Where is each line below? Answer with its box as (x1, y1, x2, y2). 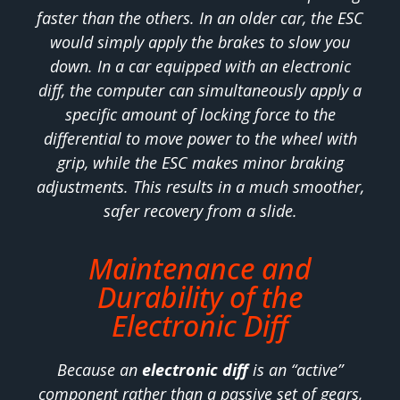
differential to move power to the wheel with (43, 128, 357, 150)
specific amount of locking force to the (64, 104, 336, 126)
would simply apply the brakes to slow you (50, 31, 350, 54)
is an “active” (248, 358, 343, 380)
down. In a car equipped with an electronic (49, 55, 351, 78)
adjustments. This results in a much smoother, (36, 176, 364, 198)
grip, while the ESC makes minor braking (56, 152, 344, 174)
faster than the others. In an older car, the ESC (37, 7, 363, 29)
